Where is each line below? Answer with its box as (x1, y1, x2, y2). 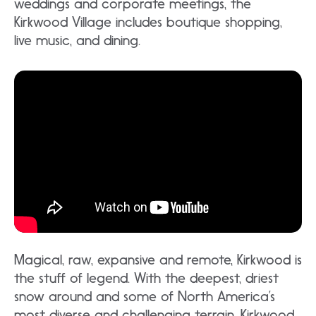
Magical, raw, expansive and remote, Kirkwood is (14, 250, 302, 268)
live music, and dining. (14, 32, 140, 49)
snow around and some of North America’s (14, 287, 275, 305)
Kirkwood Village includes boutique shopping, (14, 13, 282, 31)
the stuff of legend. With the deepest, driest (14, 269, 279, 286)
